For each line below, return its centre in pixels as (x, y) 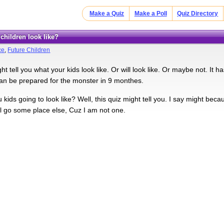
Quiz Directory (198, 13)
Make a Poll (150, 13)
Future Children (29, 50)
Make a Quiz (107, 13)
